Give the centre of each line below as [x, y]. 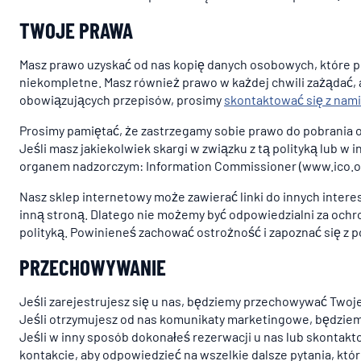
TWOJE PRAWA [76, 30]
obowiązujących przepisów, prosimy [122, 100]
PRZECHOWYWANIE [93, 267]
